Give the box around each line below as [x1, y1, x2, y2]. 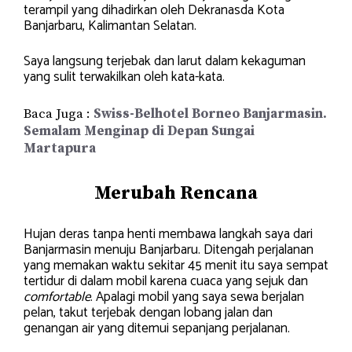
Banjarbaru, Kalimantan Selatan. [24, 14, 196, 37]
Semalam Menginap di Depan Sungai [24, 122, 255, 140]
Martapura [24, 139, 96, 157]
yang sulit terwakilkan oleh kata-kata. [24, 66, 225, 88]
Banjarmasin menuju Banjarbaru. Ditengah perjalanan [24, 239, 313, 261]
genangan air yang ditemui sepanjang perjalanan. [24, 317, 290, 339]
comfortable [24, 286, 90, 308]
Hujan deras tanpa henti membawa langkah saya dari [24, 223, 313, 245]
